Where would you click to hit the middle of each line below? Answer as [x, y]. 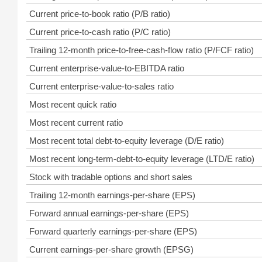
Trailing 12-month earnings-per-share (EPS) [112, 195]
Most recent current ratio [76, 123]
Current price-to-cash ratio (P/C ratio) [100, 32]
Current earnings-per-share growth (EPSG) [111, 249]
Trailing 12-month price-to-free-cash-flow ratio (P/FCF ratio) [142, 50]
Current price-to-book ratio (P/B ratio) [100, 14]
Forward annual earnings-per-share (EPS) [109, 213]
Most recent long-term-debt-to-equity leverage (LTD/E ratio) [142, 159]
